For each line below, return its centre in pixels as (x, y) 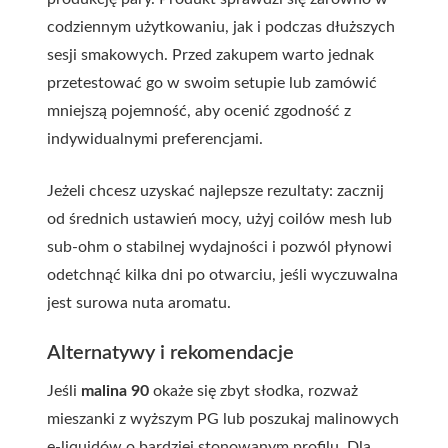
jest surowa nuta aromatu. (139, 302)
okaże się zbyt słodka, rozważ (253, 390)
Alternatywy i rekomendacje (170, 352)
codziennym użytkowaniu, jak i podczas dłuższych (221, 26)
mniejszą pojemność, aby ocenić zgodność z (199, 110)
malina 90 (115, 390)
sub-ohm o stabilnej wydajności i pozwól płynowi (219, 246)
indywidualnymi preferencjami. (155, 138)
